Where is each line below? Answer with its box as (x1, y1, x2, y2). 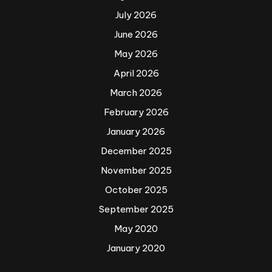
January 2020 (107, 242, 165, 254)
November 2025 (100, 165, 172, 177)
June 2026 (114, 29, 158, 41)
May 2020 (114, 223, 158, 235)
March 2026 (110, 87, 162, 99)
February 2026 (103, 106, 169, 118)
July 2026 (115, 9, 157, 21)
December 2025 (100, 145, 172, 157)
